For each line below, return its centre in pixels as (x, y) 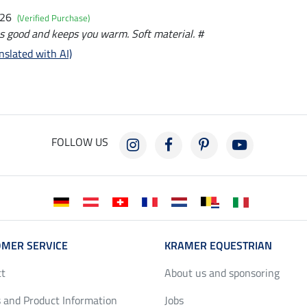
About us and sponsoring (222, 273)
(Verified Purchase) (53, 18)
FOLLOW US (79, 142)
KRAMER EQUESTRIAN (218, 246)
